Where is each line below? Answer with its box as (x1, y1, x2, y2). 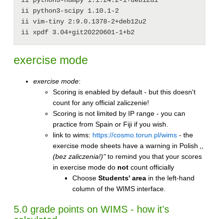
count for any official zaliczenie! (53, 99, 149, 107)
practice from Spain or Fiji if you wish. (53, 120, 168, 129)
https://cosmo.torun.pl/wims (92, 131, 177, 139)
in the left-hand (146, 174, 195, 182)
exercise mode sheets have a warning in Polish (53, 142, 200, 150)
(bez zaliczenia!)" (53, 153, 106, 161)
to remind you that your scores (106, 153, 202, 161)
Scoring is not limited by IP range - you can (53, 109, 185, 118)
